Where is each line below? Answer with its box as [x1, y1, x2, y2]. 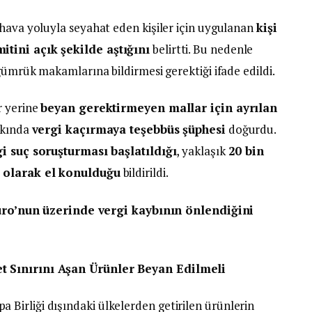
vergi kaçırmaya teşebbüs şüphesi [31, 121, 226, 138]
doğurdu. [225, 121, 276, 138]
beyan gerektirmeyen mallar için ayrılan [40, 100, 278, 116]
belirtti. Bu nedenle [150, 41, 253, 58]
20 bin [228, 143, 265, 159]
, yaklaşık [176, 143, 228, 159]
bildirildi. [120, 164, 169, 181]
